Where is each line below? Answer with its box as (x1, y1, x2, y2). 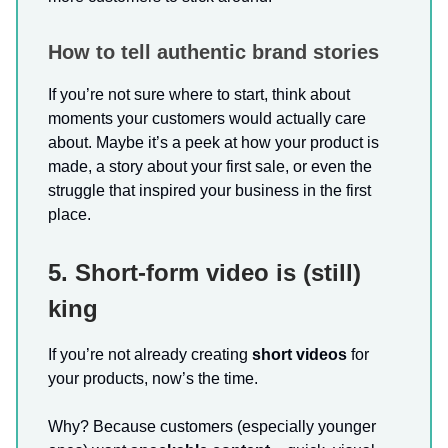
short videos (252, 345, 347, 363)
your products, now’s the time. (48, 369, 258, 387)
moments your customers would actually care (48, 109, 366, 127)
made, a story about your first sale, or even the (48, 157, 372, 175)
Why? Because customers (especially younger (48, 417, 376, 435)
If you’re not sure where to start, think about (48, 85, 350, 103)
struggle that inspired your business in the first (48, 181, 371, 199)
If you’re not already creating (48, 345, 252, 363)
